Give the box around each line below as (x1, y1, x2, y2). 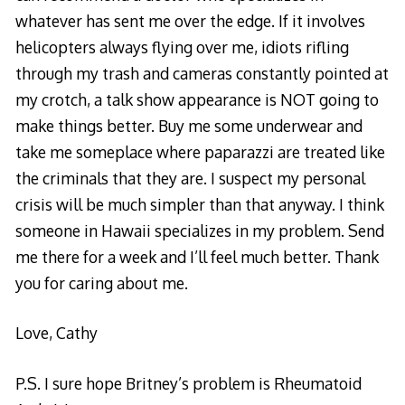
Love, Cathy (14, 323, 98, 344)
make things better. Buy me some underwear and (14, 115, 363, 136)
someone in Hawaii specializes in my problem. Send (14, 220, 384, 240)
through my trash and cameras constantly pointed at (14, 62, 389, 83)
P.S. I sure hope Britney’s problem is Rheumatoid (14, 372, 362, 393)
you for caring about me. (14, 272, 188, 293)
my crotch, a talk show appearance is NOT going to (14, 89, 379, 109)
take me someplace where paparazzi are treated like (14, 141, 385, 162)
